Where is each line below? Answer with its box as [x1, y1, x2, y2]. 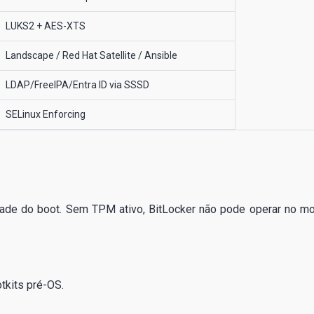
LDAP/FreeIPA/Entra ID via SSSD [6, 78, 149, 90]
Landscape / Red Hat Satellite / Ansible [6, 49, 177, 61]
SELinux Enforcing [6, 108, 86, 120]
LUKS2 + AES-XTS [6, 20, 86, 32]
